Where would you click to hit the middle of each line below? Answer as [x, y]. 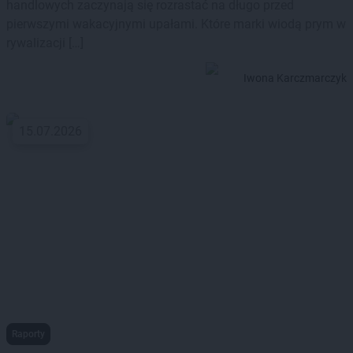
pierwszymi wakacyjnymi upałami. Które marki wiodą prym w [176, 24]
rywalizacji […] [45, 43]
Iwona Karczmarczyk [295, 78]
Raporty [28, 334]
